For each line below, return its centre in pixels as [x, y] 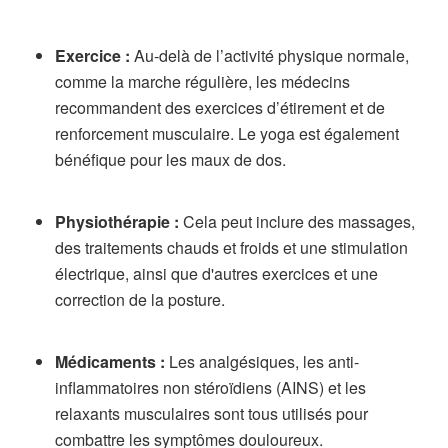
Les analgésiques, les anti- [262, 361]
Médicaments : [110, 361]
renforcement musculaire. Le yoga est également [227, 133]
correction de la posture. [140, 299]
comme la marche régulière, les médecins [202, 81]
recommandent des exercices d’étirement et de [220, 107]
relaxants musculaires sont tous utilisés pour [211, 413]
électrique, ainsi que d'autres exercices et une [216, 273]
